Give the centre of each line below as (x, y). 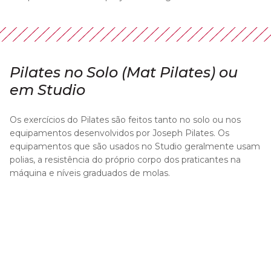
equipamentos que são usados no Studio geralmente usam (135, 146)
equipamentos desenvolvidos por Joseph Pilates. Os (119, 133)
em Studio (47, 90)
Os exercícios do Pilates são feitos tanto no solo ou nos (125, 119)
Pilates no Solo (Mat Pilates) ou (124, 72)
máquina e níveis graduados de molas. (90, 173)
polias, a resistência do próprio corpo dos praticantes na (125, 159)
